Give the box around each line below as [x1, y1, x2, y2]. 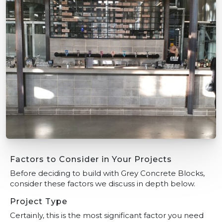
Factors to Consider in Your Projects [10, 155, 172, 165]
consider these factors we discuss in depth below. [10, 179, 195, 189]
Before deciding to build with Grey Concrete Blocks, [10, 168, 205, 178]
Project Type [10, 197, 67, 207]
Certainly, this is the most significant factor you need [10, 211, 204, 221]
